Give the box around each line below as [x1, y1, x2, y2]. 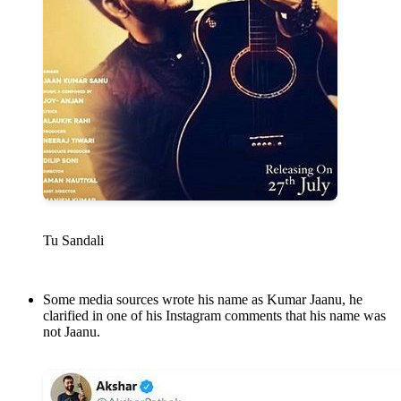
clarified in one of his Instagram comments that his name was [43, 308, 386, 324]
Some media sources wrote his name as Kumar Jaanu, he [43, 292, 363, 308]
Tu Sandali [43, 233, 104, 249]
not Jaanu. [43, 324, 100, 340]
